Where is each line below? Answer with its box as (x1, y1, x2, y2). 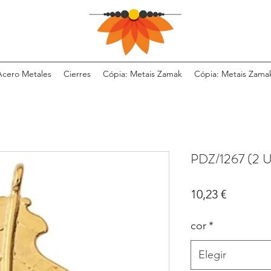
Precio (226, 186, 260, 201)
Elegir (198, 248, 226, 262)
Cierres (64, 68, 91, 80)
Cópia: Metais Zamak (103, 68, 182, 80)
